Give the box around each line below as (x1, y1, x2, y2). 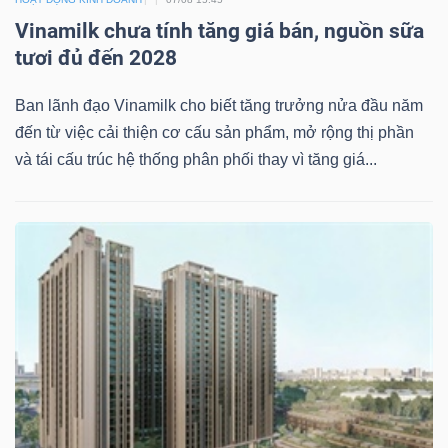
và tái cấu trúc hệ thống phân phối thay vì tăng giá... (15, 151, 377, 169)
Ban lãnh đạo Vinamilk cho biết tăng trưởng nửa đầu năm (15, 97, 423, 115)
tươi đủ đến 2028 (15, 46, 177, 71)
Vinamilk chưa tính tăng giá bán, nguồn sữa (15, 19, 424, 44)
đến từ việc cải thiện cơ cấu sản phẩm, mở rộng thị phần (15, 124, 414, 142)
